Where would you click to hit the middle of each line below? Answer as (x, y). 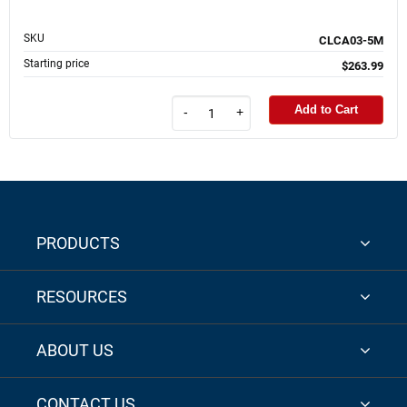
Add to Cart (326, 110)
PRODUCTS (78, 243)
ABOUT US (75, 351)
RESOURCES (82, 297)
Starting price (56, 63)
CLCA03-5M (351, 40)
